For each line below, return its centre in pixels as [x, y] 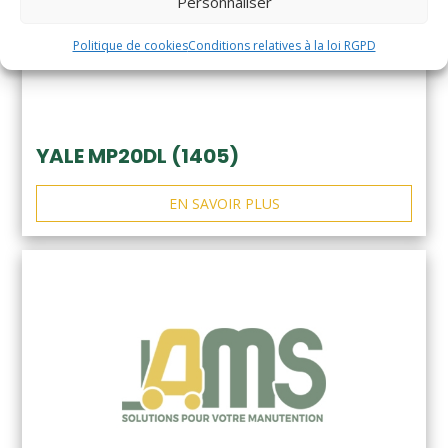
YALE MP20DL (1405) [137, 156]
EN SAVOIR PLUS [224, 204]
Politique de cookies [130, 45]
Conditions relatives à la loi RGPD [281, 45]
